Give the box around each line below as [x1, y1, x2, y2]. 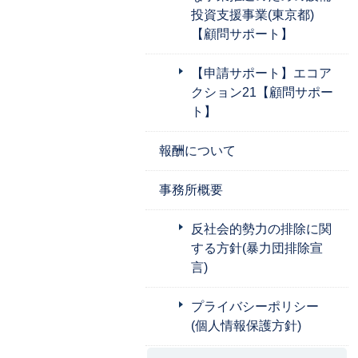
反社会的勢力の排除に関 [191, 221, 332, 236]
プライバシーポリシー [191, 299, 319, 313]
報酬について [159, 143, 236, 157]
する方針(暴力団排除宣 [191, 241, 323, 255]
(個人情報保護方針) [191, 318, 301, 332]
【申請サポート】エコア [191, 66, 332, 80]
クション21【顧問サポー [191, 85, 333, 99]
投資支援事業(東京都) [191, 7, 314, 22]
